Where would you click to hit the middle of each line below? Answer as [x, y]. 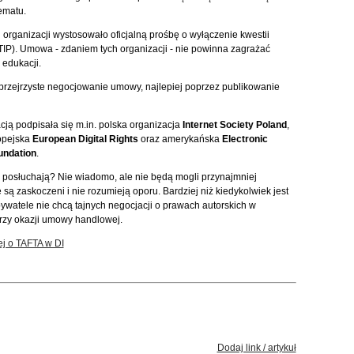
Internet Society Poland [234, 125]
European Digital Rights [85, 139]
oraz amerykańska [180, 139]
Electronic [245, 139]
